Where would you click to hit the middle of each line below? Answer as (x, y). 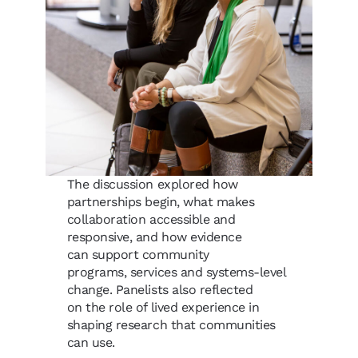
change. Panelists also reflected (160, 290)
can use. (93, 343)
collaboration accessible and (151, 220)
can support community (138, 255)
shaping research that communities (171, 325)
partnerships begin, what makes (161, 202)
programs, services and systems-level (176, 272)
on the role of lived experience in (163, 308)
